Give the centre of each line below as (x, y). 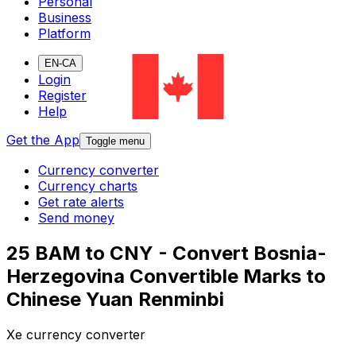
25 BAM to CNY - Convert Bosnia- (166, 253)
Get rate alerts (81, 202)
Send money (76, 218)
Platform (64, 34)
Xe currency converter (76, 335)
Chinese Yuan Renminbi (115, 300)
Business (65, 18)
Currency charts (88, 186)
